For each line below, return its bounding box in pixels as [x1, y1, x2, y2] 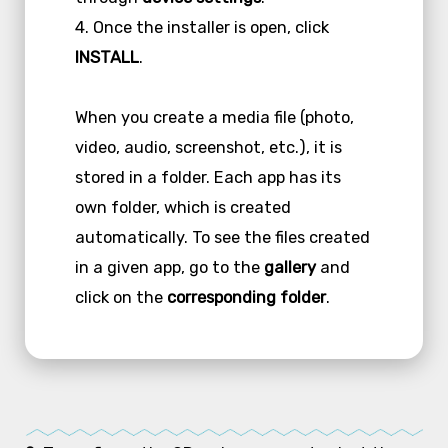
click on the [74, 287, 167, 307]
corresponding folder [166, 287, 326, 307]
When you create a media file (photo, [74, 107, 354, 127]
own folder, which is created [74, 197, 291, 217]
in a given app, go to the [74, 257, 264, 277]
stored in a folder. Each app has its [74, 167, 341, 187]
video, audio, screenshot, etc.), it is [74, 137, 342, 157]
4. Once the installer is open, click [74, 17, 329, 37]
